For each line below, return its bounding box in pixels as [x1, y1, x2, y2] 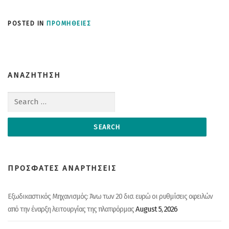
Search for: [8, 93, 40, 103]
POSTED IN [8, 19, 47, 27]
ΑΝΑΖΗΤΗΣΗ [8, 70, 61, 80]
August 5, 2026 [135, 204, 177, 214]
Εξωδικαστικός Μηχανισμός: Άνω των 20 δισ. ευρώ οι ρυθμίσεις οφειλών [8, 192, 213, 201]
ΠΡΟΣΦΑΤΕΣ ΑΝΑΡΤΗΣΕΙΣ [8, 164, 117, 173]
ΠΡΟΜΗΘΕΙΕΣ [47, 19, 91, 27]
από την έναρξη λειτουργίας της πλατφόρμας [8, 205, 134, 214]
